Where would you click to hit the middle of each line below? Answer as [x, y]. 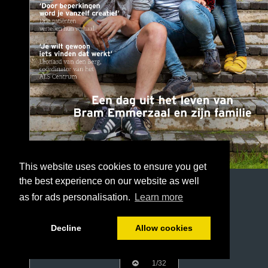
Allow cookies [164, 228]
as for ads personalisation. [76, 197]
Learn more [159, 197]
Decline [66, 228]
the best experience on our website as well [109, 181]
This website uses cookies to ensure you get [113, 167]
